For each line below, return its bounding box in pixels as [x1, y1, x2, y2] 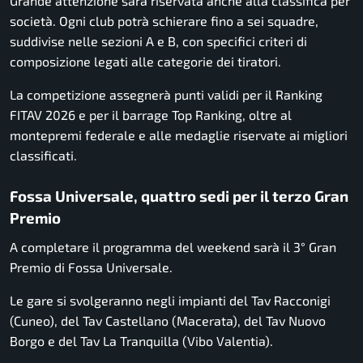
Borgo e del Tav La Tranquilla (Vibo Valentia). [10, 332, 273, 348]
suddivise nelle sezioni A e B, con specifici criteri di [10, 33, 307, 49]
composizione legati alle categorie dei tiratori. [10, 53, 281, 70]
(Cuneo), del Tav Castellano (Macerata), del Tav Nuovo [10, 312, 326, 328]
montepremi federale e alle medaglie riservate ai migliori [10, 127, 348, 143]
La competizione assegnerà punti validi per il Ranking [10, 87, 322, 103]
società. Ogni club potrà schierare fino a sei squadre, [10, 13, 318, 29]
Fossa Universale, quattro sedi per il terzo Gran [10, 186, 348, 206]
